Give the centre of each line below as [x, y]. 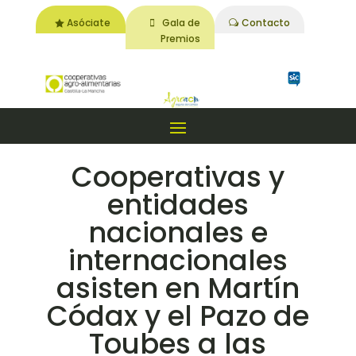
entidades [178, 205]
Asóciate [89, 22]
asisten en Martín [178, 288]
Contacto [265, 22]
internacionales [178, 261]
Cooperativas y [178, 177]
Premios [180, 38]
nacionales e [178, 233]
